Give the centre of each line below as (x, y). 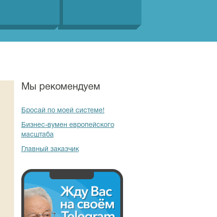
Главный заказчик (50, 149)
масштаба (37, 135)
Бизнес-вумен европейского (68, 125)
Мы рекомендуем (61, 87)
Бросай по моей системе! (63, 111)
